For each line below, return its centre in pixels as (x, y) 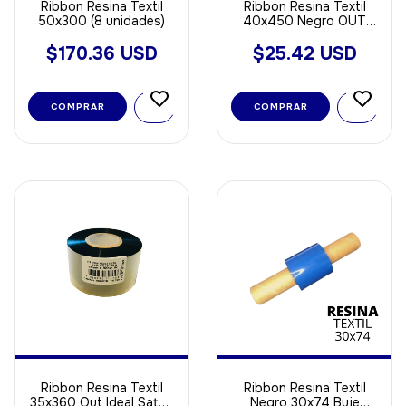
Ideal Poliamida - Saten (304, 35)
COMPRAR (280, 106)
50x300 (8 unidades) (101, 20)
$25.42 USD (304, 53)
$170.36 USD (101, 53)
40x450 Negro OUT (304, 20)
